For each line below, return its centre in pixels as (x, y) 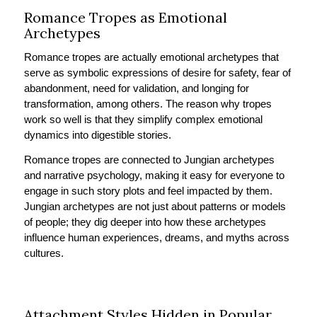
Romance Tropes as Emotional (125, 17)
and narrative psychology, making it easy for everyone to (154, 175)
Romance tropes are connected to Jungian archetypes (149, 160)
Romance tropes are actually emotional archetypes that (151, 57)
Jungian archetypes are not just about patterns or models (155, 207)
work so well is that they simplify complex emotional (143, 120)
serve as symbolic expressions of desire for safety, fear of (157, 73)
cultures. (45, 253)
